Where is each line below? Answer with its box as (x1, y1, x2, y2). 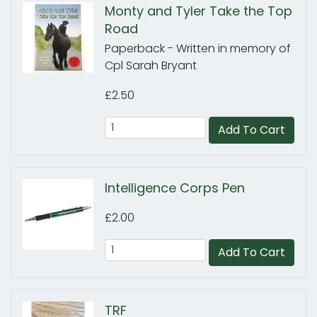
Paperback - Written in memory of (105, 40, 291, 57)
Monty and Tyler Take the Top (105, 2, 292, 20)
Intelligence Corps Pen (105, 179, 245, 197)
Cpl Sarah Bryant (105, 57, 197, 74)
